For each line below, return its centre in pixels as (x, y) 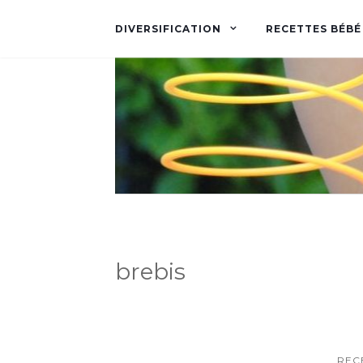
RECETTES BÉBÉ (314, 29)
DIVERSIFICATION (168, 29)
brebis (150, 271)
